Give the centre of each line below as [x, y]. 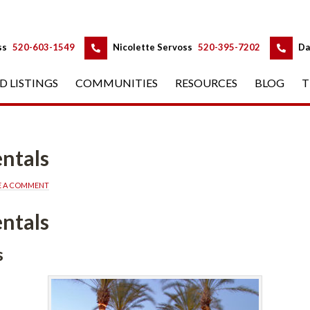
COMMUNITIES [117, 83]
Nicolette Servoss [153, 47]
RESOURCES [206, 83]
